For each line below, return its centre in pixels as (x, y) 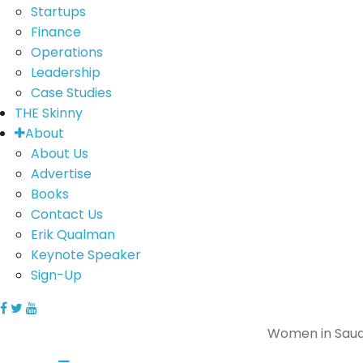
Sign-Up (56, 275)
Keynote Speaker (85, 255)
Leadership (65, 73)
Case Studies (71, 93)
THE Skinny (48, 113)
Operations (66, 52)
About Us (59, 154)
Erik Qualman (73, 235)
